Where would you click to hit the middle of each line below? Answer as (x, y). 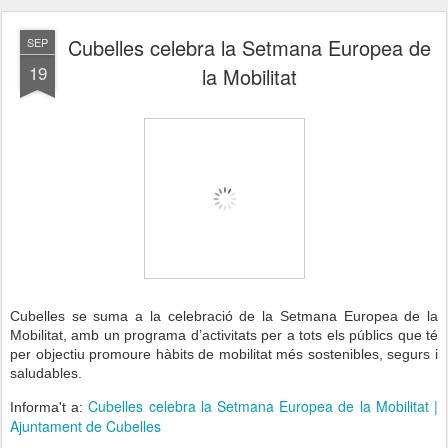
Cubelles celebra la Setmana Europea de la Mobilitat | (263, 405)
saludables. (48, 372)
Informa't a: (49, 406)
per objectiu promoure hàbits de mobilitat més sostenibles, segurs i (224, 353)
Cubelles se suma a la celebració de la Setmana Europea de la (224, 315)
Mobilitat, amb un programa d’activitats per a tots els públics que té (224, 334)
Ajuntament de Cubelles (85, 425)
